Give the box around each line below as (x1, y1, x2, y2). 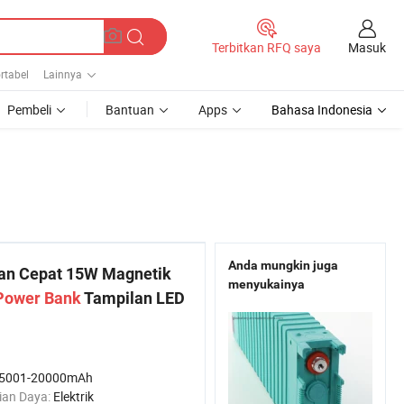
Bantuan (106, 101, 154, 118)
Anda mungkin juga (228, 258, 338, 272)
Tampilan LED (81, 289, 185, 308)
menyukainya (228, 277, 305, 291)
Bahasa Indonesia (271, 101, 372, 118)
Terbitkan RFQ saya (212, 39, 321, 56)
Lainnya (43, 66, 82, 81)
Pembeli (7, 101, 51, 118)
